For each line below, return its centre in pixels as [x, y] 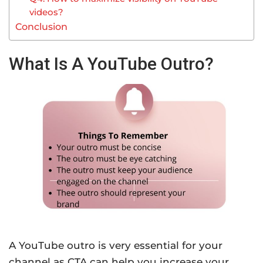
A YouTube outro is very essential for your [116, 245]
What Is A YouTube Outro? [111, 64]
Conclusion [41, 27]
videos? [47, 13]
